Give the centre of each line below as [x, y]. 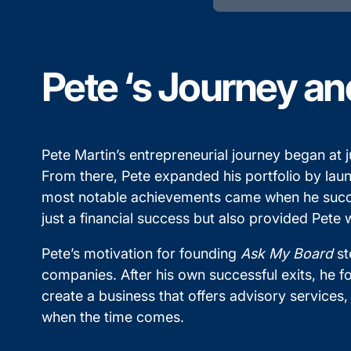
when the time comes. [112, 317]
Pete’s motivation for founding [141, 253]
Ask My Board [286, 253]
